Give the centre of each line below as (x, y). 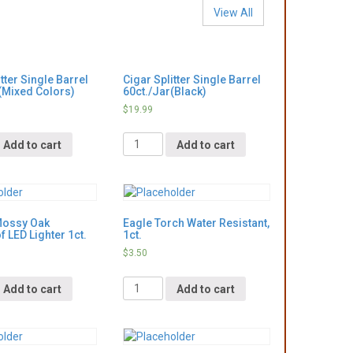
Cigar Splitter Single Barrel (191, 79)
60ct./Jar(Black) (164, 91)
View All (233, 12)
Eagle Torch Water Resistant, (196, 223)
